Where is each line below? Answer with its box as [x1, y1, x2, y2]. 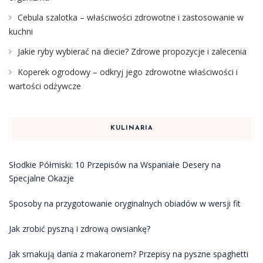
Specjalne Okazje [9, 173, 74, 184]
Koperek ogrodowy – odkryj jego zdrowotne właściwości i [18, 66, 238, 78]
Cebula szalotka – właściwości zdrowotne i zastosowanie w [18, 12, 244, 23]
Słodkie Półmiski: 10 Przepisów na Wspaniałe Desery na [9, 159, 221, 171]
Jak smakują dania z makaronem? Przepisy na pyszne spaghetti [9, 248, 248, 260]
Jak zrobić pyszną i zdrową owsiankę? [9, 223, 150, 235]
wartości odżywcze [9, 80, 81, 92]
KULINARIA [110, 125, 153, 132]
